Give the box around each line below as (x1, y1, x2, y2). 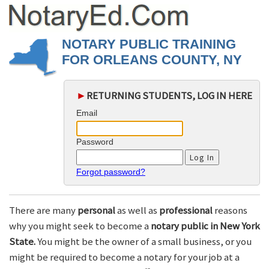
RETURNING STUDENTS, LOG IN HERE (86, 89, 252, 102)
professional (159, 204, 213, 217)
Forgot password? (76, 167, 145, 177)
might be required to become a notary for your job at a (9, 250, 240, 264)
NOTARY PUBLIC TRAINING (62, 37, 236, 52)
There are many (9, 204, 77, 217)
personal (77, 204, 115, 217)
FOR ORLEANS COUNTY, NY (62, 52, 242, 67)
